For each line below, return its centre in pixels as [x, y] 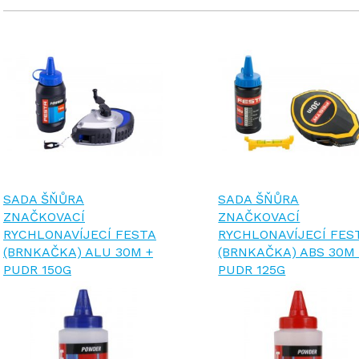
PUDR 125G [252, 270]
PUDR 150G [37, 270]
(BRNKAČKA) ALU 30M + [78, 252]
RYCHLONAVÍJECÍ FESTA [80, 234]
